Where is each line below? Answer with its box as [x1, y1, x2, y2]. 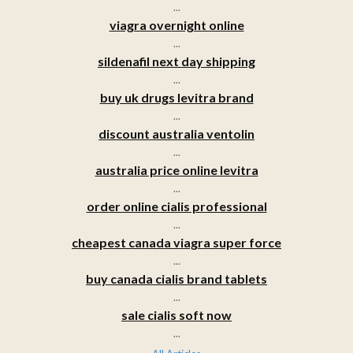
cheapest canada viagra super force [72, 234, 281, 250]
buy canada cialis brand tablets [86, 270, 267, 286]
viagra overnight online [109, 17, 244, 32]
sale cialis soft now [121, 307, 232, 322]
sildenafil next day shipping [98, 53, 255, 69]
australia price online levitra [95, 162, 258, 177]
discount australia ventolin [98, 125, 255, 141]
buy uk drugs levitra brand [99, 89, 254, 105]
